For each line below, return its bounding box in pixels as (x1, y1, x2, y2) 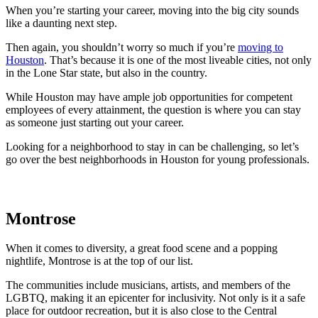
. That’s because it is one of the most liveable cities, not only (44, 53, 312, 66)
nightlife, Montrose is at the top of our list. (6, 255, 196, 268)
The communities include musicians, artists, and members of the (6, 279, 290, 292)
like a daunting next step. (6, 16, 117, 29)
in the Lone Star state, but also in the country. (6, 66, 207, 79)
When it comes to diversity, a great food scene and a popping (6, 242, 278, 255)
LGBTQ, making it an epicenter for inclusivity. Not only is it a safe (6, 292, 305, 305)
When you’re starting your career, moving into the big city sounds (6, 4, 299, 16)
